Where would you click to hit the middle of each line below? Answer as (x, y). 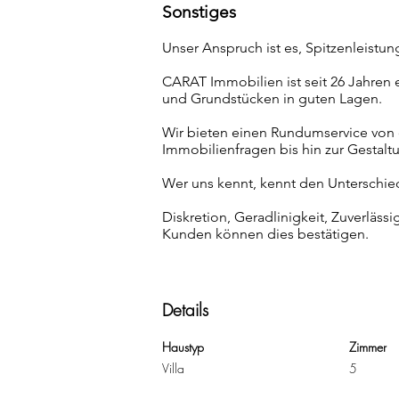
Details (185, 310)
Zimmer (368, 347)
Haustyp (183, 347)
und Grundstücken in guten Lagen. (272, 98)
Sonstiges (199, 12)
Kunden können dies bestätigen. (265, 234)
